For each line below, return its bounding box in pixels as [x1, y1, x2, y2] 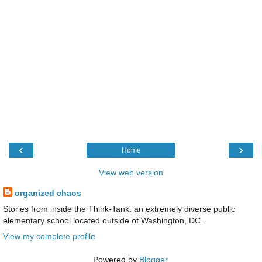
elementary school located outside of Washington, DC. [3, 215, 203, 225]
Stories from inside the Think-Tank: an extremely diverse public [3, 204, 235, 213]
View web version [99, 167, 163, 177]
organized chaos [15, 188, 81, 198]
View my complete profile [3, 232, 95, 242]
